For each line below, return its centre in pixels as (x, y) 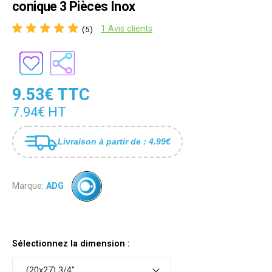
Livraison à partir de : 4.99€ (114, 141)
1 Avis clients (127, 29)
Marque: (28, 186)
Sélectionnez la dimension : (71, 244)
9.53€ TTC (51, 94)
